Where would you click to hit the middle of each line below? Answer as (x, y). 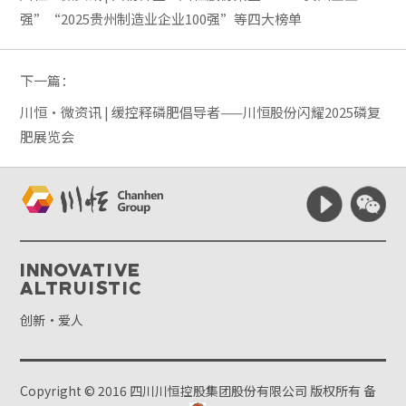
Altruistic (82, 287)
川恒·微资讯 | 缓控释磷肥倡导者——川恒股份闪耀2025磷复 (201, 112)
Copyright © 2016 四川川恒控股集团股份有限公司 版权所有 (192, 391)
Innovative (81, 269)
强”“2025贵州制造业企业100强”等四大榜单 (161, 19)
